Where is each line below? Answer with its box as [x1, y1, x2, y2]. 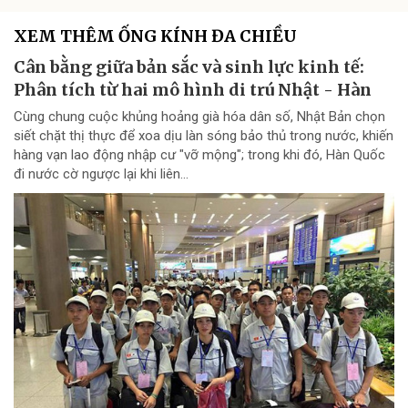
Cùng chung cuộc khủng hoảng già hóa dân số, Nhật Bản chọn [14, 107, 385, 125]
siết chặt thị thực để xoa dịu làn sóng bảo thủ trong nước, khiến [14, 127, 393, 144]
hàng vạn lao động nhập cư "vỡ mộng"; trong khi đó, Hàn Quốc [14, 146, 385, 163]
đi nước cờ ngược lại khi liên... [14, 165, 189, 182]
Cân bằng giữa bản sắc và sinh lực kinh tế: [14, 56, 364, 77]
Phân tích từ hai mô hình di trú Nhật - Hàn [14, 78, 372, 100]
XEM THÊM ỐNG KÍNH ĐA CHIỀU [14, 25, 297, 46]
